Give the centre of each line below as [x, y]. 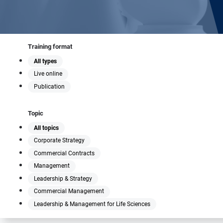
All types [45, 61]
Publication [49, 86]
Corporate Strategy [59, 141]
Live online [48, 74]
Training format [50, 47]
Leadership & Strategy [63, 178]
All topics [46, 128]
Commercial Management [69, 191]
